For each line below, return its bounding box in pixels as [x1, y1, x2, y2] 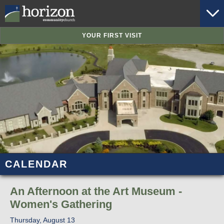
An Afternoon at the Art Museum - [10, 185, 182, 198]
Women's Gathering [10, 198, 112, 211]
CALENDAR [5, 158, 67, 170]
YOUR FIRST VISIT [82, 32, 142, 39]
